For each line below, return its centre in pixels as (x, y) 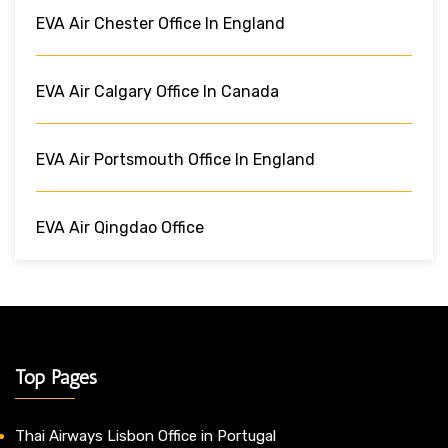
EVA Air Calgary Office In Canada (157, 91)
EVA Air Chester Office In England (160, 23)
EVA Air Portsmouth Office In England (175, 159)
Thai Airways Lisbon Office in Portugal (145, 435)
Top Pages (56, 376)
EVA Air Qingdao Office (120, 227)
